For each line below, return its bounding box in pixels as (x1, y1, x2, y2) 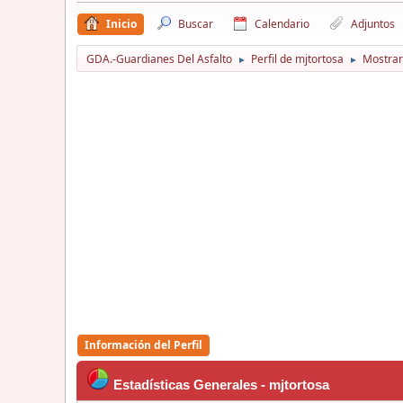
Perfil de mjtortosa (251, 50, 344, 67)
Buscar (178, 15, 213, 31)
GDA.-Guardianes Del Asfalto (86, 50, 232, 67)
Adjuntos (351, 15, 395, 31)
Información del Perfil (85, 336, 202, 353)
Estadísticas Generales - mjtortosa (113, 377, 329, 392)
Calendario (255, 15, 309, 31)
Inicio (106, 15, 137, 31)
